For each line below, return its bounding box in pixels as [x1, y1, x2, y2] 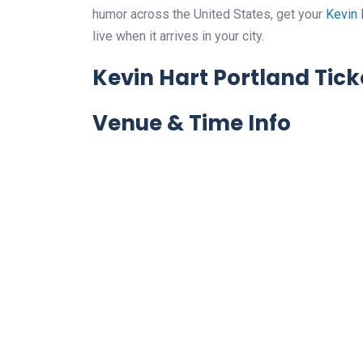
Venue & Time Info [92, 108, 291, 138]
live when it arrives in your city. [92, 28, 264, 44]
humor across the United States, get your [92, 6, 326, 22]
